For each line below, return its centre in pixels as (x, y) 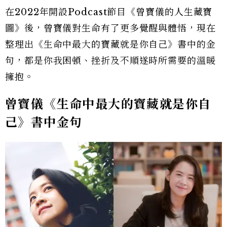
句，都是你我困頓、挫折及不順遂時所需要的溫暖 (110, 61)
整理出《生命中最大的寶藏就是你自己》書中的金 (110, 44)
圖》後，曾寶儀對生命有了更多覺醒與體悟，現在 (110, 28)
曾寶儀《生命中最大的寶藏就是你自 (108, 104)
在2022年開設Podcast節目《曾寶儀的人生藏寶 (109, 12)
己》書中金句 (44, 122)
